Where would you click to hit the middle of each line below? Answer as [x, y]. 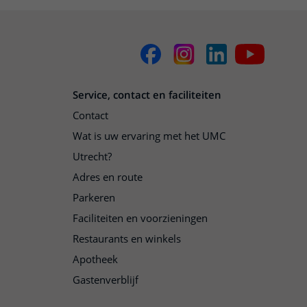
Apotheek [95, 259]
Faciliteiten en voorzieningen [140, 218]
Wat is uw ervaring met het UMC [149, 136]
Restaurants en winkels [127, 239]
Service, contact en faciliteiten [147, 95]
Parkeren [94, 198]
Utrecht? [92, 157]
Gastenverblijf [106, 280]
